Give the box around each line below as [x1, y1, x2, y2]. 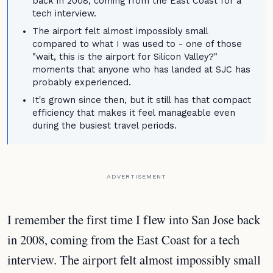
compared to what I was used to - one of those [32, 39, 242, 49]
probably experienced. [32, 77, 131, 88]
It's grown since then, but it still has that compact [32, 95, 251, 105]
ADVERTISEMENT [107, 173, 166, 180]
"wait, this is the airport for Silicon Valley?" [32, 52, 218, 62]
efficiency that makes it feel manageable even [32, 108, 235, 118]
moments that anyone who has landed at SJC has [32, 65, 250, 75]
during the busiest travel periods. [32, 121, 177, 131]
